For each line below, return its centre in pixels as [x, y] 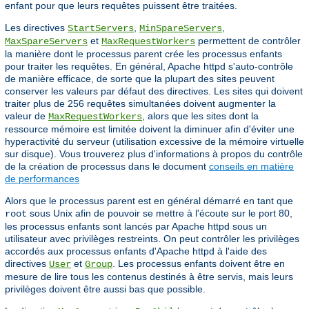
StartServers [101, 29]
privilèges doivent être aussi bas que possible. [105, 289]
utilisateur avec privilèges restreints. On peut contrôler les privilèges [152, 239]
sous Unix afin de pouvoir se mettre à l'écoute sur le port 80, [160, 213]
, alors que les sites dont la [200, 116]
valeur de [27, 116]
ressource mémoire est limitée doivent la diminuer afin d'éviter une [150, 129]
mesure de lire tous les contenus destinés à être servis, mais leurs [149, 277]
